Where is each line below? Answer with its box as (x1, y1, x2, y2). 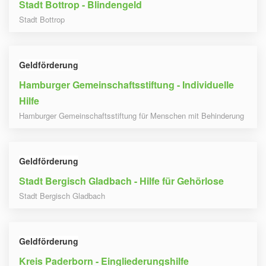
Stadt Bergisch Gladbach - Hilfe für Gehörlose (19, 174, 224, 188)
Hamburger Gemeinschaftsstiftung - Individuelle (19, 78, 234, 92)
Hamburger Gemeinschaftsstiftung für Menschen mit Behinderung (19, 110, 244, 122)
